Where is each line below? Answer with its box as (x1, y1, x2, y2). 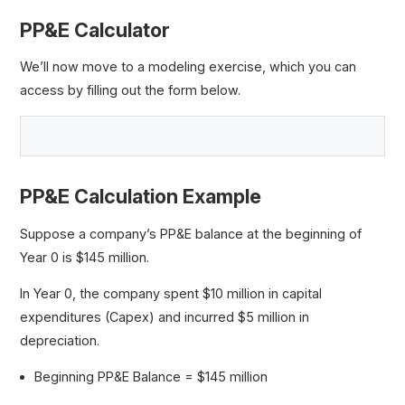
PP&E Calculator (20, 18, 171, 42)
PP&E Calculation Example (20, 184, 262, 209)
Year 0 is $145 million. (20, 249, 150, 265)
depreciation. (20, 333, 100, 349)
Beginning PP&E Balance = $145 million (34, 369, 268, 385)
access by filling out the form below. (20, 82, 241, 99)
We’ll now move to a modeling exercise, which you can (20, 59, 357, 75)
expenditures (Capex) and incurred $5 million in (20, 309, 310, 325)
